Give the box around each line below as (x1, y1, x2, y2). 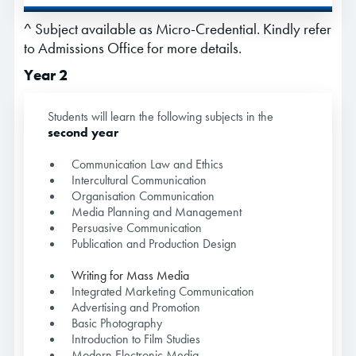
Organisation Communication (72, 188, 215, 205)
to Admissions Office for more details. (24, 38, 242, 59)
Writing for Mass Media (72, 267, 189, 284)
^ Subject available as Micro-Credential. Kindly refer (24, 19, 331, 40)
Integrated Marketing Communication (72, 283, 254, 300)
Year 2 (24, 65, 68, 86)
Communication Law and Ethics (72, 156, 223, 173)
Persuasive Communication (72, 219, 202, 237)
